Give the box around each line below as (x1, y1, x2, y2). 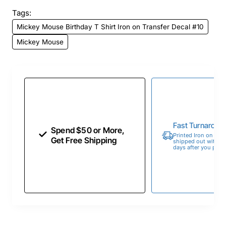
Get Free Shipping (51, 135, 117, 146)
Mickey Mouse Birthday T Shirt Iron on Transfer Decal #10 (17, 23, 204, 31)
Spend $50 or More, (51, 125, 125, 136)
